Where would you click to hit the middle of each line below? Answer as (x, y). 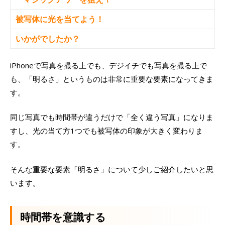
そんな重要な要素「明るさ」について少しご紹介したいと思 (112, 169)
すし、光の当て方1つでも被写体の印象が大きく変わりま (106, 131)
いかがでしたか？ (48, 38)
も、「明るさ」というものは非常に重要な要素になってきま (112, 79)
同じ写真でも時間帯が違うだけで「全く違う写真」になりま (112, 117)
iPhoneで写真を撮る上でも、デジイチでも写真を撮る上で (108, 65)
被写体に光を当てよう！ (60, 19)
